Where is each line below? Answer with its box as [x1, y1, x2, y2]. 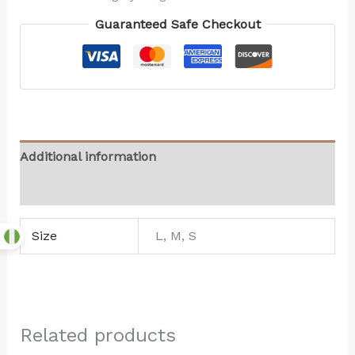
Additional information [19, 149, 156, 165]
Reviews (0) [19, 181, 87, 197]
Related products [19, 324, 176, 347]
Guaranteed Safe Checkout [94, 17, 261, 32]
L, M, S [155, 228, 197, 244]
